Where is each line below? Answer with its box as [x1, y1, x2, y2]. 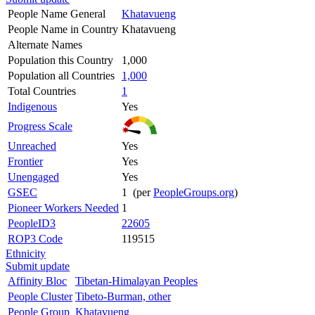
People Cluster [8, 290, 72, 302]
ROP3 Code [8, 232, 63, 245]
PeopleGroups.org [153, 186, 234, 198]
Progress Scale [8, 120, 72, 132]
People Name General [8, 7, 105, 20]
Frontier [8, 155, 43, 167]
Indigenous [8, 100, 57, 112]
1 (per [122, 186, 153, 198]
